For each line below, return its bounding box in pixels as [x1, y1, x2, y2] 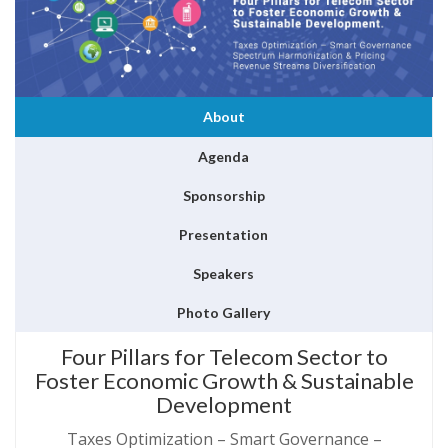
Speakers [193, 264, 254, 282]
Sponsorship [182, 186, 265, 204]
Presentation [179, 225, 268, 243]
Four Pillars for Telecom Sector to [60, 342, 388, 370]
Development [156, 390, 292, 418]
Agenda [198, 147, 249, 165]
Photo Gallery [177, 303, 270, 321]
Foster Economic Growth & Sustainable [34, 366, 414, 394]
